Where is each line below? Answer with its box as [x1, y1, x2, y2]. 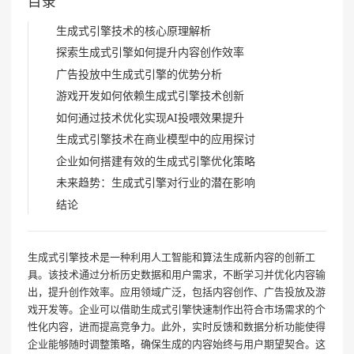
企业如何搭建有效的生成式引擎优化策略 [56, 153, 255, 168]
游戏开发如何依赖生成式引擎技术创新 [56, 88, 244, 104]
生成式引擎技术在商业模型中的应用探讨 [56, 131, 255, 147]
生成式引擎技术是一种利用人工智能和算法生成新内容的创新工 [28, 249, 315, 264]
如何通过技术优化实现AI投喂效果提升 [56, 109, 244, 125]
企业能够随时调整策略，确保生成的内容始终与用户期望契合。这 [28, 336, 326, 351]
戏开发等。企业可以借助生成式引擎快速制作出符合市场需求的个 [28, 301, 326, 316]
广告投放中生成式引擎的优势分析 [56, 66, 222, 81]
